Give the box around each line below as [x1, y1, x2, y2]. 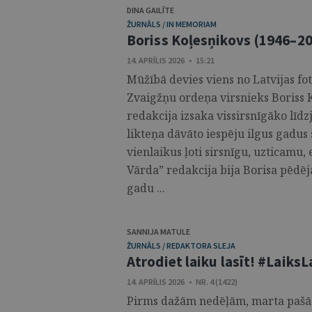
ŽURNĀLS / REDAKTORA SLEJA [127, 240, 235, 251]
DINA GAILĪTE [127, 5, 174, 15]
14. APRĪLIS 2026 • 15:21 [127, 55, 214, 65]
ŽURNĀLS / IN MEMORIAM [127, 19, 217, 29]
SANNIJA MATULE [127, 226, 190, 237]
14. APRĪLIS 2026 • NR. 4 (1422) [127, 276, 237, 287]
